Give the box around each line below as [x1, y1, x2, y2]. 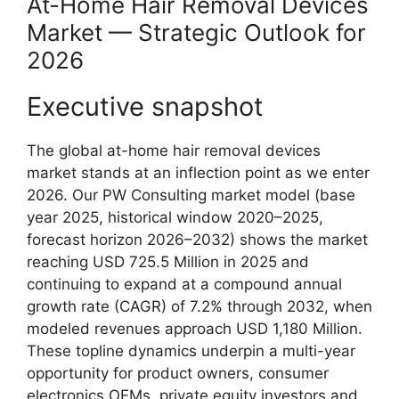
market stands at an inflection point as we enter [27, 163, 370, 182]
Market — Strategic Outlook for [27, 18, 366, 46]
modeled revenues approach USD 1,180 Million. [27, 319, 362, 338]
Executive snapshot [27, 90, 264, 122]
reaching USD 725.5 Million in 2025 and [27, 252, 309, 271]
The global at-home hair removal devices [27, 141, 321, 159]
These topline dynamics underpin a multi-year [27, 341, 355, 360]
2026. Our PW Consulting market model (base [27, 185, 355, 204]
